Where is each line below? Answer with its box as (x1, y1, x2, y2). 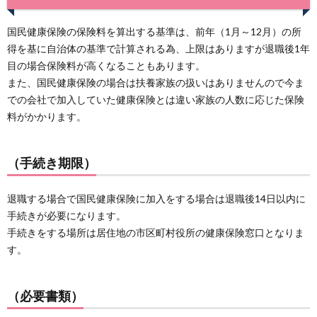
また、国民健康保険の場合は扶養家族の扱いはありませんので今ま (7, 76, 304, 88)
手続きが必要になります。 (7, 209, 126, 221)
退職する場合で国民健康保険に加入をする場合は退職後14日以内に (7, 192, 306, 204)
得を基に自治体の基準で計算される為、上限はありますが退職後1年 (7, 42, 310, 54)
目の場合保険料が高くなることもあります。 (7, 59, 205, 71)
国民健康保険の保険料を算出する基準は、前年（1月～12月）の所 (7, 25, 301, 38)
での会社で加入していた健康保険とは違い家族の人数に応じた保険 (7, 93, 304, 105)
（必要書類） (7, 288, 83, 304)
